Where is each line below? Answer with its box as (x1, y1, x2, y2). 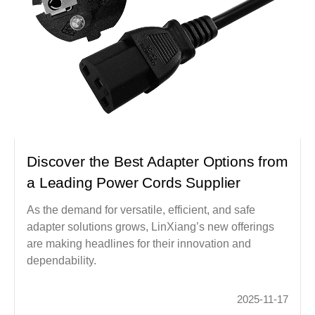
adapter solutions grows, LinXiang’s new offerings (27, 220, 275, 233)
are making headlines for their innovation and (27, 237, 252, 250)
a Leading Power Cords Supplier (27, 174, 241, 191)
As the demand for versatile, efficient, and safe (27, 203, 256, 216)
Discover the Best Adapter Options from (27, 153, 288, 169)
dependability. (27, 254, 97, 266)
